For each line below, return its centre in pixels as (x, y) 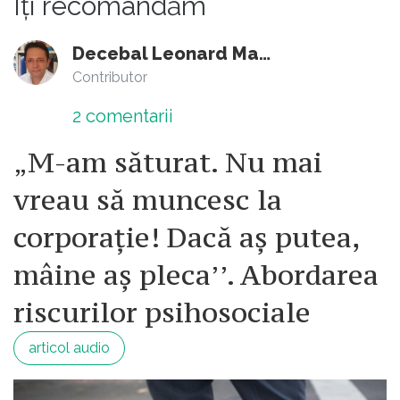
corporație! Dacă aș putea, (187, 238)
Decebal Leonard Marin (265, 54)
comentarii (127, 117)
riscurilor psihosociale (162, 313)
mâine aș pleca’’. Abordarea (196, 275)
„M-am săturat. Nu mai (168, 163)
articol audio (69, 348)
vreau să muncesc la (148, 200)
